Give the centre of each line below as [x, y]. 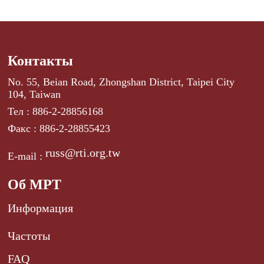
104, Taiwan [34, 94]
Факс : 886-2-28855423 [59, 128]
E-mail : [27, 156]
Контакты [41, 60]
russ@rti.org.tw [83, 152]
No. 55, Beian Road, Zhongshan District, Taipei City [121, 82]
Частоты [29, 235]
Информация [41, 208]
